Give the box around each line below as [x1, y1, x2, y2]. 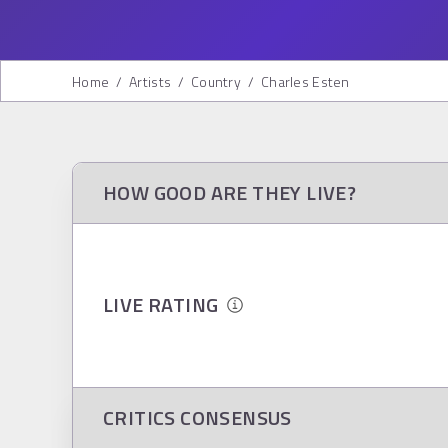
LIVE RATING [103, 289, 228, 321]
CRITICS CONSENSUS [103, 401, 292, 433]
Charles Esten [261, 70, 350, 92]
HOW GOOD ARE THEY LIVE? [103, 176, 357, 208]
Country [191, 70, 242, 92]
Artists [129, 70, 172, 92]
